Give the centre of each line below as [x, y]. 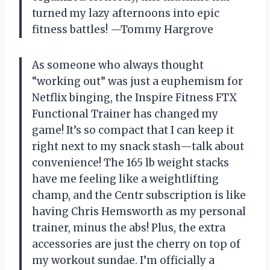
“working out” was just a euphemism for [137, 81]
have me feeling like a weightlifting [125, 179]
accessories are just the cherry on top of [136, 244]
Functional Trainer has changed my [125, 114]
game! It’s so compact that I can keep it [133, 130]
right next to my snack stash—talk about [138, 146]
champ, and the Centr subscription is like [139, 195]
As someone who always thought [118, 65]
